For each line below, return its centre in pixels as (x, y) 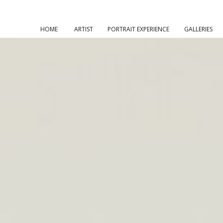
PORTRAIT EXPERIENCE (138, 29)
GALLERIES (198, 29)
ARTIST (83, 29)
